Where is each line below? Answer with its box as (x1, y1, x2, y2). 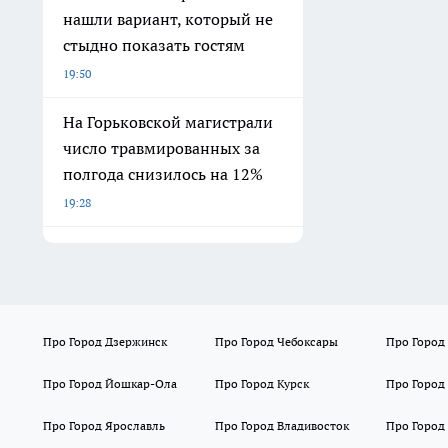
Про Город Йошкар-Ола (43, 376, 177, 391)
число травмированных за (63, 138, 260, 158)
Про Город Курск (214, 376, 309, 391)
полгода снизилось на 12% (63, 164, 263, 184)
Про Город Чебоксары (214, 334, 338, 349)
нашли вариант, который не (63, 9, 273, 29)
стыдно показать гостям (63, 35, 245, 55)
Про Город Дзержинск (43, 334, 167, 349)
